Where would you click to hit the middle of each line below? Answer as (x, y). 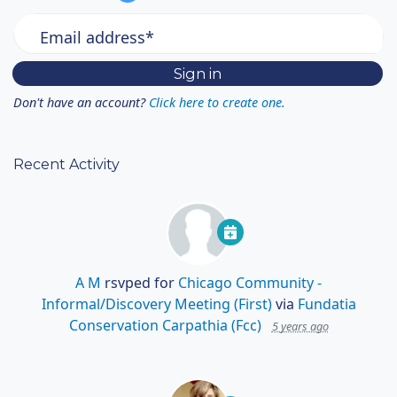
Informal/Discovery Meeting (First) (156, 304)
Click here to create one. (217, 103)
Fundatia (327, 304)
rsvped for (140, 283)
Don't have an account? (79, 103)
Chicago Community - (250, 283)
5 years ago (300, 327)
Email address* (97, 37)
